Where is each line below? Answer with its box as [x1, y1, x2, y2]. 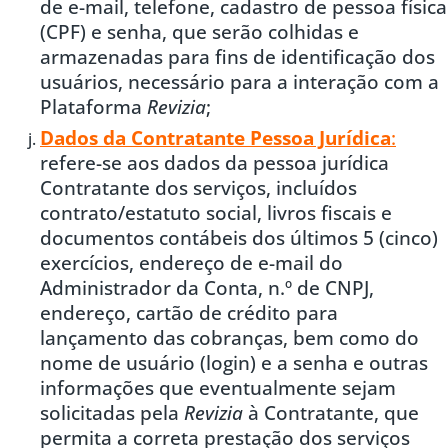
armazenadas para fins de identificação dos [40, 43, 435, 69]
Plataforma [40, 93, 147, 119]
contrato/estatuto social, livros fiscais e [40, 199, 392, 225]
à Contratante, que [248, 399, 419, 425]
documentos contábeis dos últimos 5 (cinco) [40, 224, 438, 250]
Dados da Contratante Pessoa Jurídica [40, 124, 391, 150]
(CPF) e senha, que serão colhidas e [40, 18, 359, 44]
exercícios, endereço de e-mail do [40, 249, 343, 275]
